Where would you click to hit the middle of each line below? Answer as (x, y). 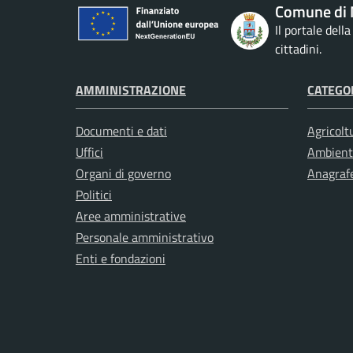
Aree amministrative (131, 216)
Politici (94, 194)
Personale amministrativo (145, 237)
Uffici (89, 152)
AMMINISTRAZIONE (131, 89)
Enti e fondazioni (121, 258)
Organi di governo (123, 173)
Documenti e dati (121, 130)
